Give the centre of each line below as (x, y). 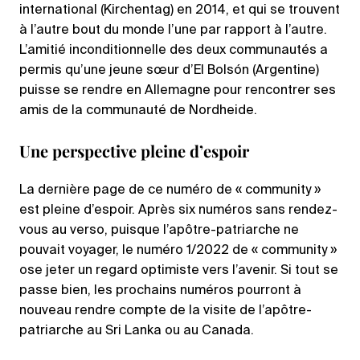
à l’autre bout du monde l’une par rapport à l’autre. (173, 31)
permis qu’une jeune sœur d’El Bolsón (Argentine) (169, 71)
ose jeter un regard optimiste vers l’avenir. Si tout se (179, 271)
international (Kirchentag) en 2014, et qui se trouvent (180, 11)
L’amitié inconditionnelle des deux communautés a (174, 51)
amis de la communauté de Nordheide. (138, 111)
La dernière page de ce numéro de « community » (170, 191)
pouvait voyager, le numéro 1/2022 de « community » (178, 251)
